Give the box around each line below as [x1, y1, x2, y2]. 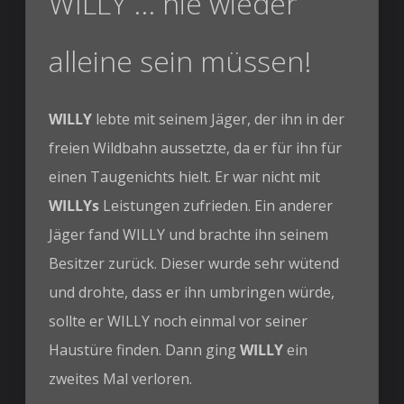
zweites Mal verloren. [49, 368, 193, 389]
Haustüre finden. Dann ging [49, 339, 241, 360]
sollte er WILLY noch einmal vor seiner [49, 310, 308, 331]
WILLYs [49, 195, 100, 216]
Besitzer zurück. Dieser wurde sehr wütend [49, 252, 340, 273]
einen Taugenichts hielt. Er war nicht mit [49, 166, 321, 187]
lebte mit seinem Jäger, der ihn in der [92, 108, 345, 129]
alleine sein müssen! [49, 41, 312, 80]
